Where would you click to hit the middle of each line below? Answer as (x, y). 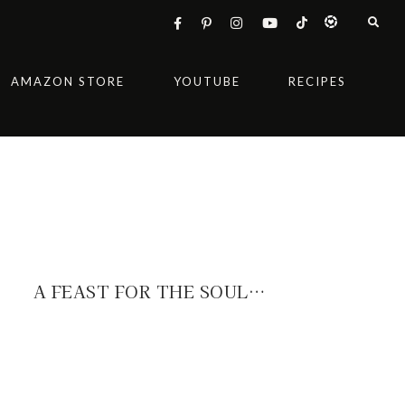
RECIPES (317, 81)
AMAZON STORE (68, 81)
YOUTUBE (207, 81)
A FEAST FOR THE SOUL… (149, 291)
